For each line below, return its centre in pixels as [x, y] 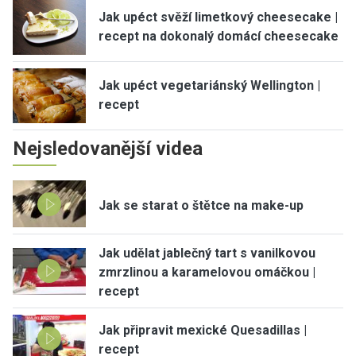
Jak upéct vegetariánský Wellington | [209, 86]
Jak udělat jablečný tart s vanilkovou [207, 253]
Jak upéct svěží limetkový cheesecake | [218, 17]
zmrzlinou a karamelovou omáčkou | [207, 273]
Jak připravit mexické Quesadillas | [203, 331]
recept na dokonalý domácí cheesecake [219, 37]
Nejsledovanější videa [108, 148]
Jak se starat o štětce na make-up [201, 205]
